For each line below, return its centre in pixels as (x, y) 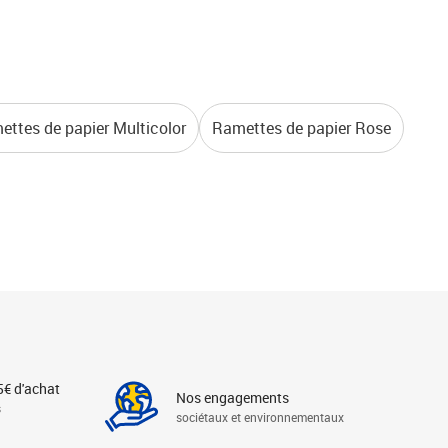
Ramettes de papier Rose (301, 128)
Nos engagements (232, 397)
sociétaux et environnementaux (260, 417)
